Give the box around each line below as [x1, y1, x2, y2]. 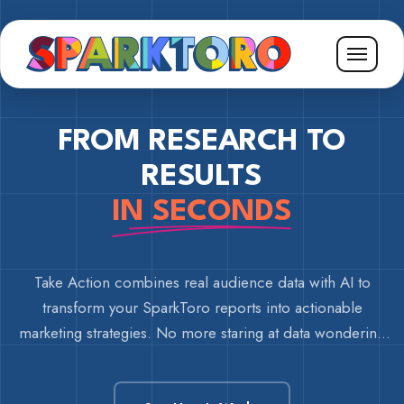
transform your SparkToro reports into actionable [41, 297, 266, 318]
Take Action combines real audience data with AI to [33, 271, 371, 293]
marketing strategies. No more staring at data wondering [19, 322, 385, 344]
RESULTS [142, 162, 262, 192]
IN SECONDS [112, 197, 292, 227]
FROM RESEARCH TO [57, 127, 347, 157]
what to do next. [150, 347, 254, 369]
